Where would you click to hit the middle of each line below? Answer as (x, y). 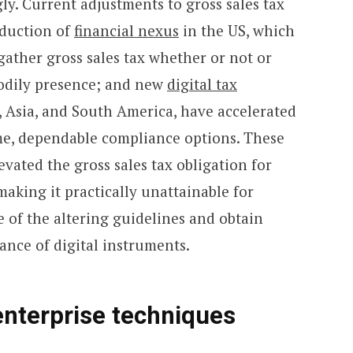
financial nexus (126, 30)
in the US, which (236, 30)
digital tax (202, 84)
